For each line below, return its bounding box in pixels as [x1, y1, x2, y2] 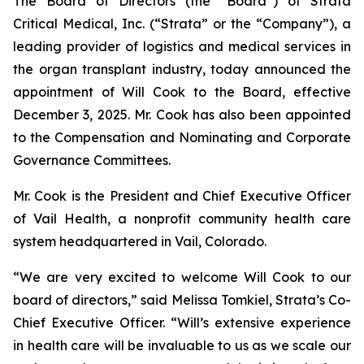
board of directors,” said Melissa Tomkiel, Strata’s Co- [13, 292, 351, 308]
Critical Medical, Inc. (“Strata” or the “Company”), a [13, 15, 351, 32]
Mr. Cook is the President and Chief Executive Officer [13, 188, 351, 204]
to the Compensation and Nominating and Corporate [13, 129, 351, 145]
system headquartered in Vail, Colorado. [13, 233, 266, 249]
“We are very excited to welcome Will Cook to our [13, 269, 351, 285]
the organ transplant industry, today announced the [13, 61, 351, 77]
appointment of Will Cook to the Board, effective [13, 84, 351, 100]
